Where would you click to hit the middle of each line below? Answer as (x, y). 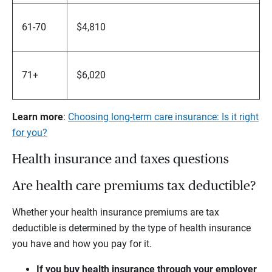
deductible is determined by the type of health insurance (131, 228)
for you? (30, 133)
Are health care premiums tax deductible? (134, 186)
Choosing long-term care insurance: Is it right (163, 117)
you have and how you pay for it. (82, 244)
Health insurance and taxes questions (121, 159)
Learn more (38, 117)
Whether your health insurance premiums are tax (116, 212)
